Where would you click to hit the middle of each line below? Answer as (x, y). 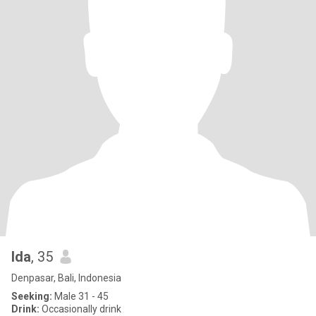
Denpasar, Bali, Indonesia (66, 278)
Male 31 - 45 (80, 296)
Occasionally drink (80, 309)
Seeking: (32, 296)
